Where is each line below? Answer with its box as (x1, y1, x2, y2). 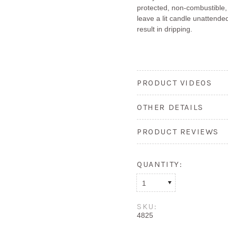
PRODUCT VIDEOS (137, 77, 212, 88)
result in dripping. (137, 24, 192, 33)
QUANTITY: (137, 159, 183, 169)
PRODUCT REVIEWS (137, 126, 219, 136)
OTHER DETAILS (137, 102, 204, 112)
